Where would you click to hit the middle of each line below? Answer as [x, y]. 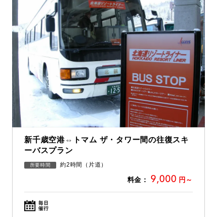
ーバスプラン [49, 150]
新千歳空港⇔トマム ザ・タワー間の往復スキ [107, 139]
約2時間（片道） [84, 164]
